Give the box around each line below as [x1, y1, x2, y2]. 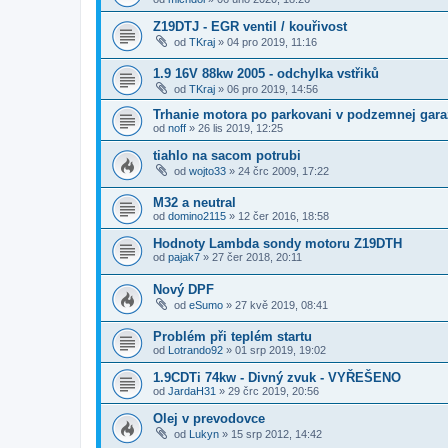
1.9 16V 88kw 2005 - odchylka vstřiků [153, 66, 379, 82]
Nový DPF [153, 282, 214, 298]
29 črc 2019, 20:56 [228, 384, 319, 397]
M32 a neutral [153, 194, 236, 210]
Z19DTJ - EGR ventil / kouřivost [153, 19, 347, 35]
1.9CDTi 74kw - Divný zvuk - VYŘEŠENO [153, 369, 401, 385]
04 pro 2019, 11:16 [227, 36, 317, 49]
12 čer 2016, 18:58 [238, 209, 329, 222]
